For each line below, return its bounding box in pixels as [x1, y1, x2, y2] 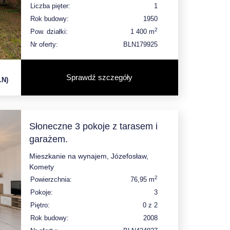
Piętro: [30, 201, 50, 209]
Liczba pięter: [30, 2, 70, 10]
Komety [29, 162, 54, 171]
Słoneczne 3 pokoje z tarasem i [29, 121, 158, 131]
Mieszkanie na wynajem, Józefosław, [29, 151, 148, 160]
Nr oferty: [30, 40, 58, 48]
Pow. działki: [30, 27, 68, 35]
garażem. [29, 133, 68, 144]
